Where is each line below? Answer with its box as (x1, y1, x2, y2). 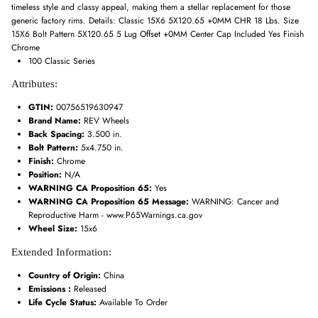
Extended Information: (11, 246, 111, 258)
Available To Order (99, 295, 168, 309)
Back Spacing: (28, 128, 87, 141)
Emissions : (28, 282, 74, 295)
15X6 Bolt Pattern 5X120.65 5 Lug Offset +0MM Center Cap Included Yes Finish (11, 27, 304, 40)
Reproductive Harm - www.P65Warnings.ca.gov (28, 209, 202, 222)
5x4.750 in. (81, 141, 124, 155)
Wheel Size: (28, 222, 80, 236)
